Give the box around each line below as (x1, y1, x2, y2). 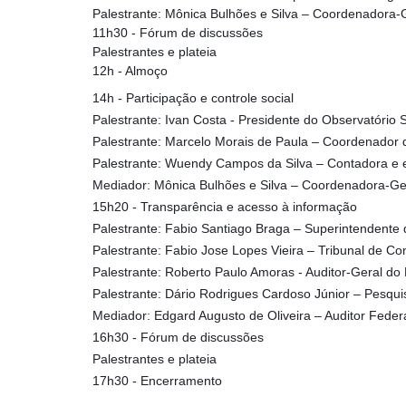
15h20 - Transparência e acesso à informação (92, 199, 357, 214)
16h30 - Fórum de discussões (92, 330, 264, 344)
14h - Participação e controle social (92, 91, 294, 105)
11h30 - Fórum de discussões (92, 25, 263, 40)
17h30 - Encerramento (92, 373, 222, 388)
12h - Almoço (92, 63, 168, 78)
